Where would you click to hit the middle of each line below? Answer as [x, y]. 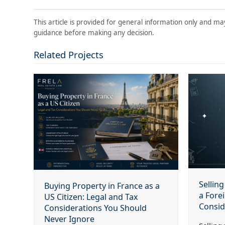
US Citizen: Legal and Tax [91, 197]
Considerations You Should [96, 208]
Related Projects [69, 54]
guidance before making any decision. [94, 32]
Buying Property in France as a [102, 186]
